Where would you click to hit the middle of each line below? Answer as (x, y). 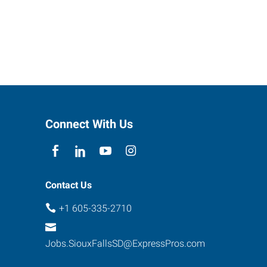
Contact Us (69, 185)
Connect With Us (89, 124)
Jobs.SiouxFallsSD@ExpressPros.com (125, 243)
